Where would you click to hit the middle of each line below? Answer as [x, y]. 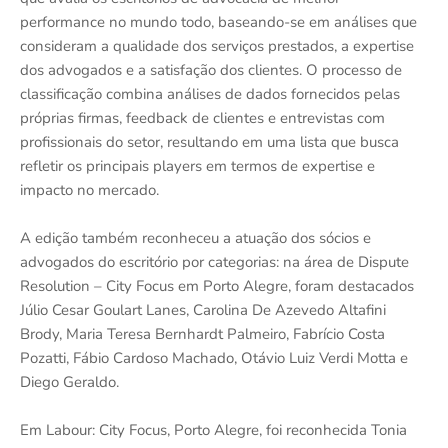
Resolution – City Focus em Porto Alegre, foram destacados [217, 286]
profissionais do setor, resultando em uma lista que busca [209, 142]
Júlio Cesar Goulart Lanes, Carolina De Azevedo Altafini [203, 310]
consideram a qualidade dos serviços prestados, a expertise [217, 46]
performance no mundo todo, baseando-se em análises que [218, 22]
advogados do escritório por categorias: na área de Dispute [214, 262]
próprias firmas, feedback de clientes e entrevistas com [202, 118]
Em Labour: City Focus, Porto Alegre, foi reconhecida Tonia [213, 430]
